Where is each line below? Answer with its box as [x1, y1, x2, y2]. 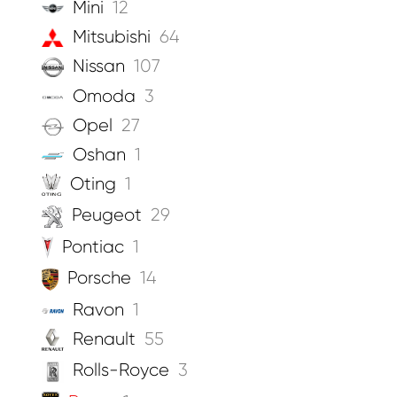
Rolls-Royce [73, 360, 169, 381]
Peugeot [72, 205, 143, 226]
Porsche [66, 268, 131, 289]
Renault [72, 328, 136, 349]
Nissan [73, 56, 125, 77]
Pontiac [61, 236, 124, 257]
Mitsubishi [73, 26, 151, 47]
